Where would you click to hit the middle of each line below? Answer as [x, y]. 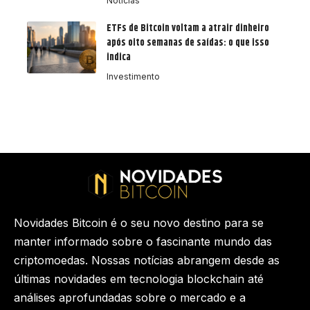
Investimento [133, 77]
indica [119, 58]
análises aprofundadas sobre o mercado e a [130, 298]
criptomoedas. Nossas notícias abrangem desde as [147, 261]
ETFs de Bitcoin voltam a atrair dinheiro [188, 29]
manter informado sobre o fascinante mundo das [143, 242]
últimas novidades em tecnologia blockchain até [139, 279]
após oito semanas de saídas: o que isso [188, 43]
